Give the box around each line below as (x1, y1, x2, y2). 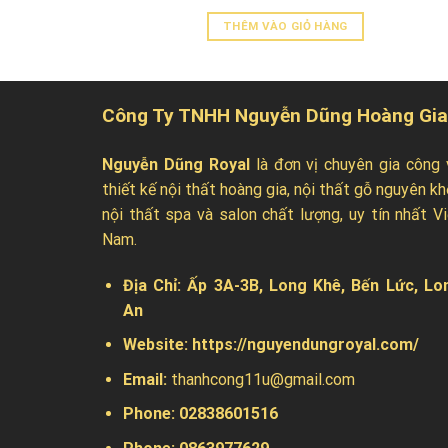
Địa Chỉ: (122, 275, 188, 295)
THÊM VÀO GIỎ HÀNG (222, 19, 348, 34)
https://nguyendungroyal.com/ (191, 335, 419, 355)
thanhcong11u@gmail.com (170, 369, 355, 389)
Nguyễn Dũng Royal (102, 154, 250, 174)
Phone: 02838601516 (122, 404, 278, 424)
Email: (122, 369, 171, 389)
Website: (122, 335, 192, 355)
